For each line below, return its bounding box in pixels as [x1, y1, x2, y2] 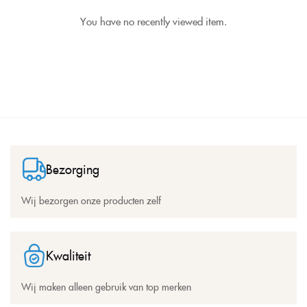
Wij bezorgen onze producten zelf [21, 193, 161, 208]
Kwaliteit [46, 247, 90, 265]
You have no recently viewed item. [80, 14, 227, 29]
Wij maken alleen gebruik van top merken [21, 280, 191, 294]
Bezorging [46, 160, 99, 178]
